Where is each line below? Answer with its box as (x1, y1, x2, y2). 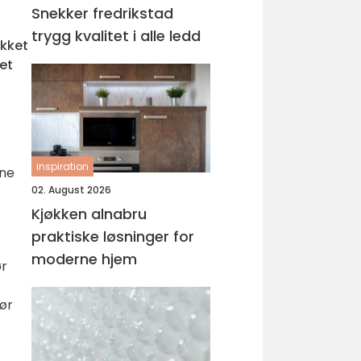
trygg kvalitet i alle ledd (31, 26, 201, 46)
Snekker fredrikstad (31, 3, 173, 23)
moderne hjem (31, 249, 137, 269)
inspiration (36, 160, 89, 173)
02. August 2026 (31, 183, 111, 197)
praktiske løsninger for (31, 226, 194, 247)
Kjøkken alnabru (31, 204, 147, 224)
